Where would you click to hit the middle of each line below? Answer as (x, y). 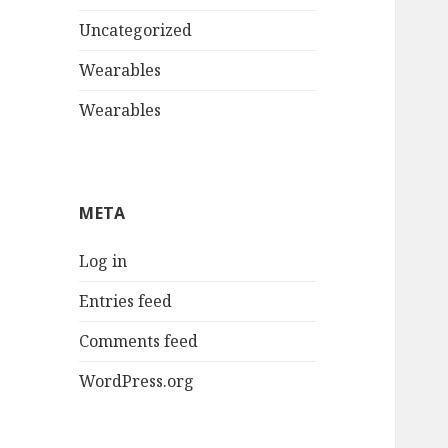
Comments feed (139, 341)
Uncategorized (136, 30)
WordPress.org (137, 381)
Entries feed (126, 301)
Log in (103, 261)
